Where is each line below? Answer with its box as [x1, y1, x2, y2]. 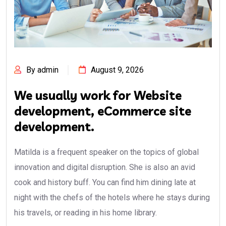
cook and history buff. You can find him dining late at [14, 178, 196, 188]
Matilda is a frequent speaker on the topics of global [14, 147, 199, 157]
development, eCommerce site [14, 103, 191, 119]
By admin [26, 65, 59, 75]
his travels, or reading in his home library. [14, 208, 157, 218]
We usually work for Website [14, 88, 182, 103]
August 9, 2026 [91, 65, 144, 75]
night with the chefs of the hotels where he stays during [14, 193, 210, 203]
